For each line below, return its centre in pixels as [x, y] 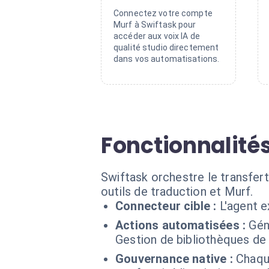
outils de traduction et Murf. [177, 192]
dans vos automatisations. [167, 59]
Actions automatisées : [181, 225]
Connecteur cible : [166, 206]
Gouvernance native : [174, 259]
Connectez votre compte [163, 13]
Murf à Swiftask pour [155, 25]
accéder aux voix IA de [157, 36]
